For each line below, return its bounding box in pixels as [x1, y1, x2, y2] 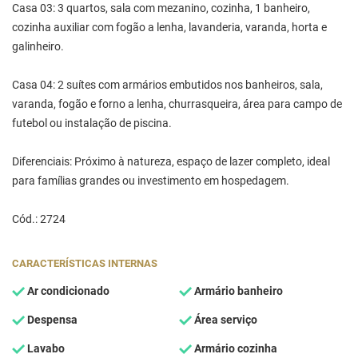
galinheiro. [12, 39, 64, 54]
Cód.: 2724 [12, 212, 66, 226]
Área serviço [192, 312, 257, 327]
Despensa [25, 312, 78, 327]
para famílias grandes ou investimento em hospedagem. [12, 173, 289, 188]
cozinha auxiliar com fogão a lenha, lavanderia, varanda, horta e [12, 20, 327, 34]
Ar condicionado [25, 284, 109, 298]
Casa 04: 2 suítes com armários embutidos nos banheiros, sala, [12, 78, 323, 92]
